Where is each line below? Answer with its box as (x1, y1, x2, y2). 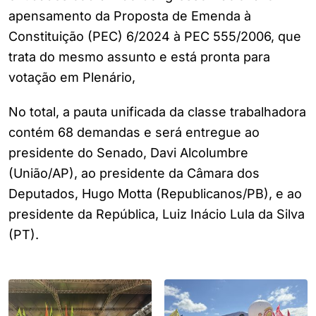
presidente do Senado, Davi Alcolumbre (8, 145, 248, 161)
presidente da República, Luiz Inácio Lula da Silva (8, 207, 305, 222)
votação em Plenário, (8, 70, 139, 85)
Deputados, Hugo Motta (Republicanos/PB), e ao (8, 186, 302, 202)
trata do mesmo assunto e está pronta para (8, 49, 270, 65)
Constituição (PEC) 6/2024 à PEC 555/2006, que (8, 29, 301, 44)
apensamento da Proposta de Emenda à (8, 8, 251, 24)
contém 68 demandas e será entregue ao (8, 125, 260, 140)
